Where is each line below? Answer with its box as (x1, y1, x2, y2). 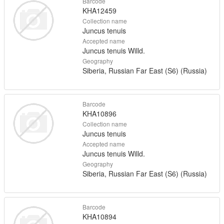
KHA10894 (82, 211, 116, 221)
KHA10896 (82, 108, 116, 118)
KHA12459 (82, 5, 116, 15)
